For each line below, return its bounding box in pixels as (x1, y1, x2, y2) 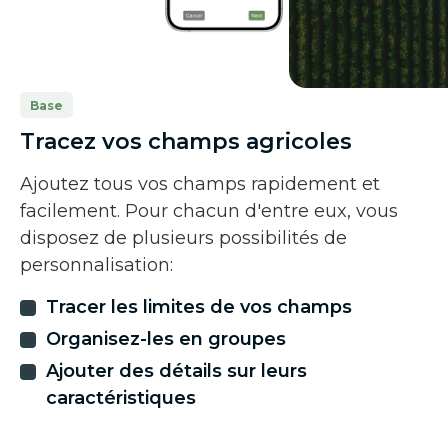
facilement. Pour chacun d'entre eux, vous (20, 200, 398, 223)
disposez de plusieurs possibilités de (20, 227, 347, 250)
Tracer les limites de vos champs (46, 296, 352, 319)
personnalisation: (20, 254, 173, 277)
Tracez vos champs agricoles (20, 128, 352, 156)
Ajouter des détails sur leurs (46, 360, 307, 383)
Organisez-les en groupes (46, 328, 286, 351)
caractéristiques (46, 387, 196, 410)
